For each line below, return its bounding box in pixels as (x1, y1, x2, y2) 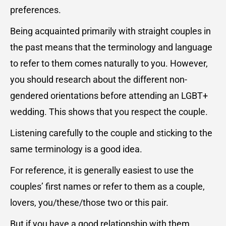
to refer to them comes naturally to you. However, (10, 58, 208, 69)
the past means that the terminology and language (10, 42, 212, 53)
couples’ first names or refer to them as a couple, (10, 181, 205, 192)
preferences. (10, 5, 61, 16)
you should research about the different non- (10, 74, 187, 85)
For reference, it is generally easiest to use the (10, 165, 194, 176)
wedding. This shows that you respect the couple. (10, 106, 208, 118)
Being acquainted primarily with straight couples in (10, 26, 211, 37)
